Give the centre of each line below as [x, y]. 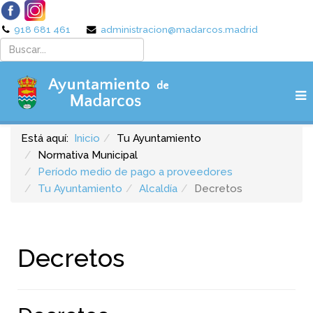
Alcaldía [158, 189]
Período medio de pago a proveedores [135, 172]
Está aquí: [48, 138]
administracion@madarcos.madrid [179, 29]
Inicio [87, 138]
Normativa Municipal [88, 155]
